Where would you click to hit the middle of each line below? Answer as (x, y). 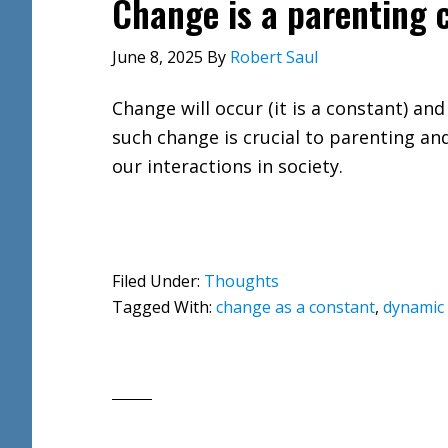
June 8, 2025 (157, 57)
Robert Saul (274, 57)
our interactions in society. (227, 166)
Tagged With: (164, 307)
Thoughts (241, 281)
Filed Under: (158, 281)
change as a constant (295, 307)
